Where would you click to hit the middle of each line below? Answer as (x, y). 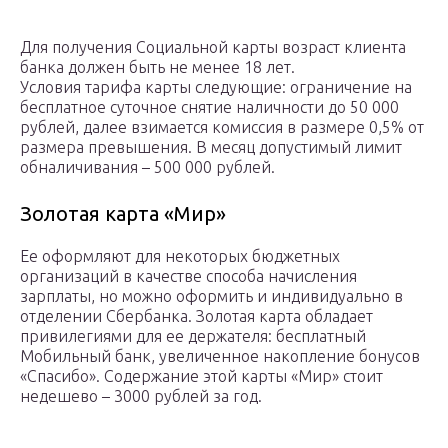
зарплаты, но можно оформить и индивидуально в (211, 296)
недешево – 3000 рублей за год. (141, 396)
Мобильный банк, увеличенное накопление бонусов (220, 356)
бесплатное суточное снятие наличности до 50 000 (209, 107)
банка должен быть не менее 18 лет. (157, 67)
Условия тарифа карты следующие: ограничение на (216, 87)
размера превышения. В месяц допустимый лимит (211, 147)
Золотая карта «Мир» (123, 214)
